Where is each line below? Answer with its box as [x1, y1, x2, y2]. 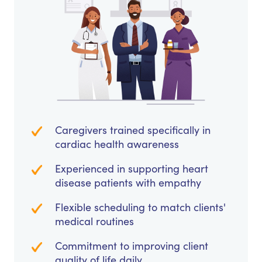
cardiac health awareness [55, 137, 179, 151]
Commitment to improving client [55, 239, 208, 253]
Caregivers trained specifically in [55, 123, 211, 137]
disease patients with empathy [55, 175, 201, 190]
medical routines [55, 214, 134, 229]
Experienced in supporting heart [55, 161, 208, 176]
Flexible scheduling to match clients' [55, 200, 226, 215]
